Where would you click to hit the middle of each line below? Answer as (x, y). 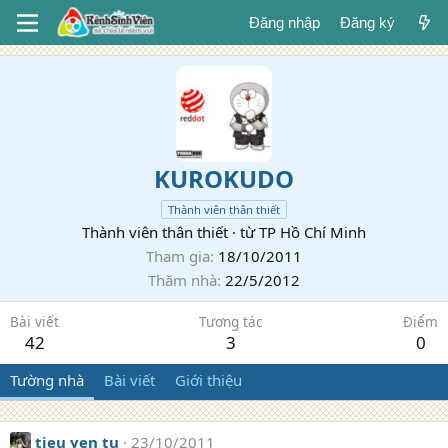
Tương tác (231, 321)
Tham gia (178, 256)
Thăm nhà (182, 280)
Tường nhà (47, 380)
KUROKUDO (224, 178)
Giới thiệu (208, 380)
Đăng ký (367, 22)
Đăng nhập (284, 22)
